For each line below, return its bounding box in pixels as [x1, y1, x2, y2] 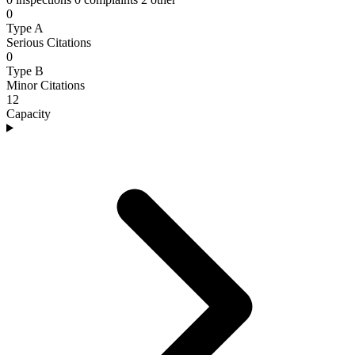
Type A [6, 21, 44, 35]
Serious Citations [6, 35, 91, 49]
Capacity [6, 106, 51, 120]
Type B [6, 63, 44, 78]
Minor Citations [6, 78, 85, 92]
